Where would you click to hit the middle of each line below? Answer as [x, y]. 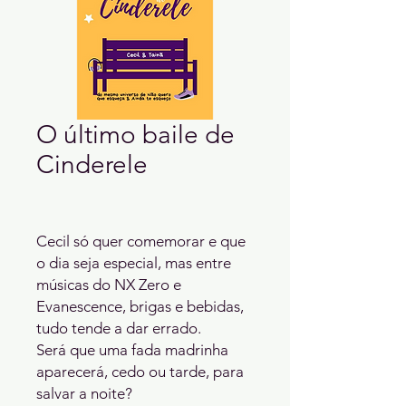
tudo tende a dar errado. [119, 328]
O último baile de [135, 135]
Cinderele [92, 164]
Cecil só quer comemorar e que [141, 241]
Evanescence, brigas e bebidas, [140, 306]
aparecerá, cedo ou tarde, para [140, 372]
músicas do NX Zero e [109, 285]
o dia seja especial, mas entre [134, 263]
